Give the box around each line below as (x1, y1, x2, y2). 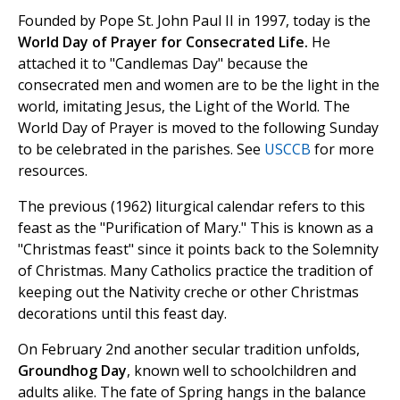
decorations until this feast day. (18, 303, 227, 323)
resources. (18, 160, 87, 180)
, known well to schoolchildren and (127, 360, 356, 380)
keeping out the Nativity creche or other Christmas (18, 281, 359, 302)
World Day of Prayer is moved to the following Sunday (18, 117, 379, 137)
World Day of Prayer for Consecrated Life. (18, 31, 308, 52)
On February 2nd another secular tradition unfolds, (18, 338, 360, 359)
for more (311, 138, 374, 159)
